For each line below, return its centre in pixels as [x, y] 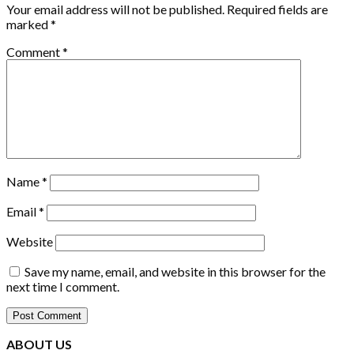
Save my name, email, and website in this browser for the [175, 271]
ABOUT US [39, 344]
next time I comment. [63, 286]
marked [28, 24]
